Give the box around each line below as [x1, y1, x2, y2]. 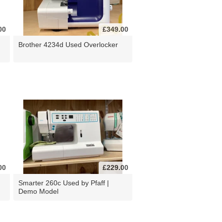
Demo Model [18, 187, 58, 195]
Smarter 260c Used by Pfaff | [18, 178, 109, 187]
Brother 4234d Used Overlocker [18, 40, 118, 49]
